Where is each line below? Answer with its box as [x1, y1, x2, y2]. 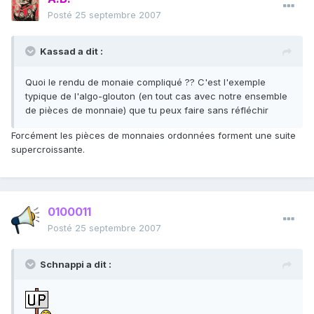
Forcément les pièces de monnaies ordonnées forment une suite [11, 130, 296, 142]
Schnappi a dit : [40, 259, 111, 271]
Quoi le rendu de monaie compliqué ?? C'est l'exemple [25, 76, 266, 88]
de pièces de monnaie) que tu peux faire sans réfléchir [25, 104, 268, 116]
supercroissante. [11, 144, 85, 156]
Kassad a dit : [40, 46, 103, 57]
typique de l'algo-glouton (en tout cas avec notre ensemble [25, 90, 287, 102]
